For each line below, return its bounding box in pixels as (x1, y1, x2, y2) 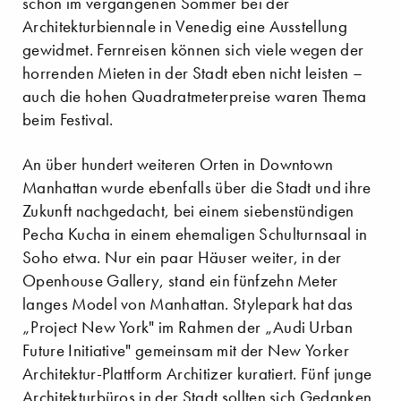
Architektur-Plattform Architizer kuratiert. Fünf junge (22, 363, 372, 384)
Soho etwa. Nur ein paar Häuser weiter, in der (22, 246, 342, 268)
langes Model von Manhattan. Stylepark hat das (22, 293, 354, 314)
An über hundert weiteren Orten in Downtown (22, 153, 334, 175)
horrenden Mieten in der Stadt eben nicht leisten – (22, 62, 363, 83)
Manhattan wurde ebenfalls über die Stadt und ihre (22, 176, 371, 198)
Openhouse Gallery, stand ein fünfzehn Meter (22, 269, 338, 291)
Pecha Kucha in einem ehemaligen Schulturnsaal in (22, 223, 368, 244)
